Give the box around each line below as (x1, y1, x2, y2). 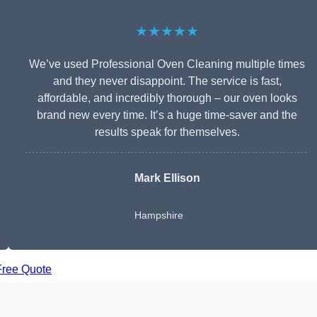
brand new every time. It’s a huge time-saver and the (37, 109, 297, 122)
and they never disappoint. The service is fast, (52, 75, 282, 88)
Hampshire (134, 209, 183, 221)
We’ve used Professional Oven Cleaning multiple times (29, 58, 305, 71)
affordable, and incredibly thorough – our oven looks (37, 92, 297, 105)
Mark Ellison (134, 172, 200, 185)
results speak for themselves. (94, 126, 240, 139)
